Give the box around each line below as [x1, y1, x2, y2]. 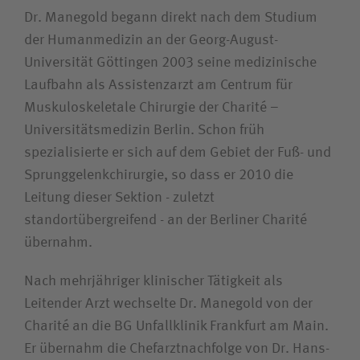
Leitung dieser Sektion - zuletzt [24, 190, 215, 205]
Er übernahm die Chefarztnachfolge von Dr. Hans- [24, 342, 329, 356]
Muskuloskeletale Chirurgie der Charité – [24, 100, 279, 115]
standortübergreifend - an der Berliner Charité [24, 213, 307, 227]
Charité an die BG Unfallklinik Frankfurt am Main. [24, 319, 329, 333]
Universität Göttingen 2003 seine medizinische [24, 55, 317, 70]
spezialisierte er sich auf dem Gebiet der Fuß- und [24, 145, 331, 160]
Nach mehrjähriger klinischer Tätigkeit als [24, 274, 283, 288]
